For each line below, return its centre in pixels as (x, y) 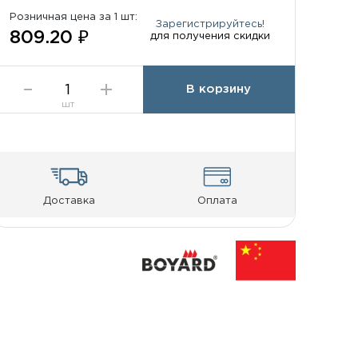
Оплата (217, 201)
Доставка (69, 201)
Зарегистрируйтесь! (210, 24)
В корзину (219, 89)
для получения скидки (210, 36)
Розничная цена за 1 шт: (74, 17)
